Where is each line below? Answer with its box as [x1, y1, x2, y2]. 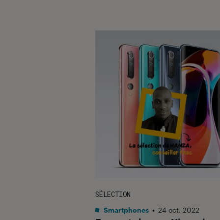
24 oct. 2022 [158, 205, 199, 214]
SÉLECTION [95, 189, 131, 199]
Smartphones [102, 205, 149, 214]
